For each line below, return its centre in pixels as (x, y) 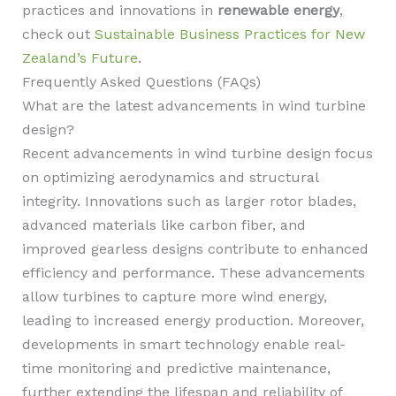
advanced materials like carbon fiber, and (164, 225)
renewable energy (278, 10)
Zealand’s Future (80, 58)
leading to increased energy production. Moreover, (193, 320)
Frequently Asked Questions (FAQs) (141, 82)
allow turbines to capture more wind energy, (174, 297)
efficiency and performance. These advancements (193, 273)
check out (58, 34)
